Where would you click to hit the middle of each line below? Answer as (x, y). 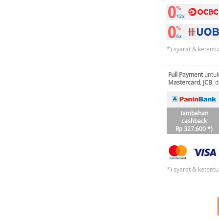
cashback (194, 121)
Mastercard (184, 82)
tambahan (194, 113)
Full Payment (186, 74)
